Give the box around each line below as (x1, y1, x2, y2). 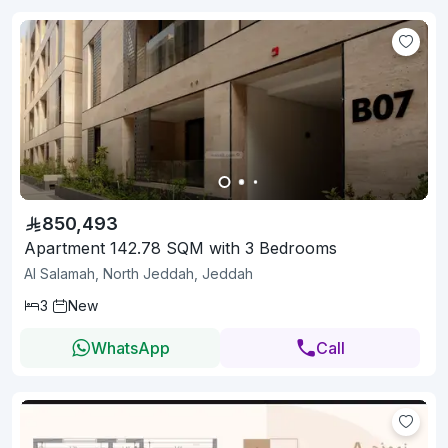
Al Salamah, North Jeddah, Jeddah (24, 264, 253, 282)
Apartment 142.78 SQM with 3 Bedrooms (24, 237, 337, 258)
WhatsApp (90, 337, 170, 358)
